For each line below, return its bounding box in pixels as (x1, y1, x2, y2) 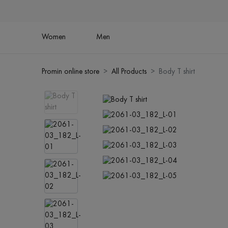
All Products (111, 68, 147, 76)
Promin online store (42, 68, 100, 76)
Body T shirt (159, 68, 195, 76)
